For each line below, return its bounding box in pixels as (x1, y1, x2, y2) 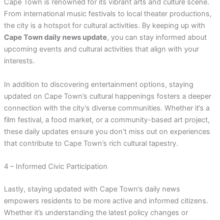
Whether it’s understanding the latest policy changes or (3, 208, 188, 217)
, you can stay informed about (107, 33, 207, 42)
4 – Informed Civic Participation (3, 162, 108, 171)
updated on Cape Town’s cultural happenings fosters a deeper (3, 91, 211, 101)
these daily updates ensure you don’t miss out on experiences (3, 127, 210, 136)
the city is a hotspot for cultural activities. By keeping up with (3, 21, 205, 30)
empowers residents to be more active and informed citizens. (3, 196, 208, 205)
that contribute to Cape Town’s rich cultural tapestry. (3, 138, 178, 148)
